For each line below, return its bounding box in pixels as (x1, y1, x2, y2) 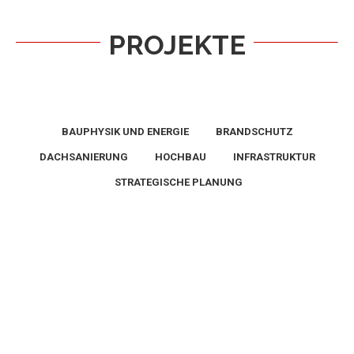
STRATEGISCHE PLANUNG (114, 175, 243, 188)
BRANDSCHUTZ (215, 125, 293, 137)
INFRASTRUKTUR (232, 150, 315, 163)
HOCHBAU (154, 150, 206, 163)
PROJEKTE (108, 28, 246, 61)
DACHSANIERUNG (39, 150, 128, 163)
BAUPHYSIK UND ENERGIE (61, 125, 189, 137)
